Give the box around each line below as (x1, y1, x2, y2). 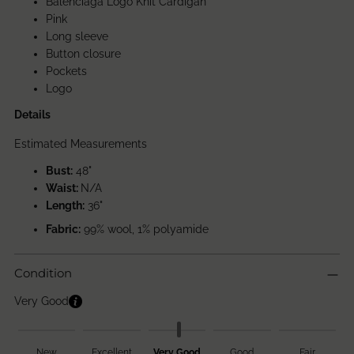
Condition (14, 265, 72, 281)
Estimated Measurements (14, 137, 147, 151)
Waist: (46, 182, 81, 195)
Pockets (46, 65, 90, 78)
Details (14, 108, 51, 122)
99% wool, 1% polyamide (81, 223, 209, 236)
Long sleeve (46, 30, 108, 43)
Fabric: (46, 223, 81, 236)
